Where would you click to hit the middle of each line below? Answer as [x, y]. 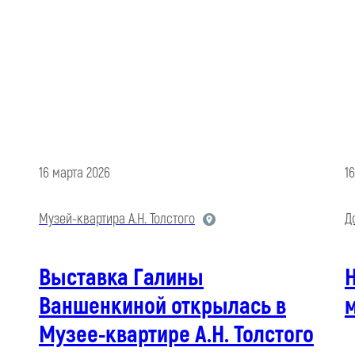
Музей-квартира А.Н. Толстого [116, 219]
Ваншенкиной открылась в [162, 307]
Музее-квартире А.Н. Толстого [176, 335]
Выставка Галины [121, 278]
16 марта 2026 [74, 174]
